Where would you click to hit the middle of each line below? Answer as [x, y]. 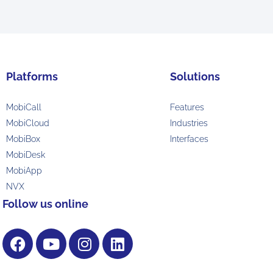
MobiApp [24, 171]
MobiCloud [28, 123]
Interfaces [189, 139]
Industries [189, 123]
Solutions [195, 77]
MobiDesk [26, 155]
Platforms [32, 77]
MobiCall [24, 108]
